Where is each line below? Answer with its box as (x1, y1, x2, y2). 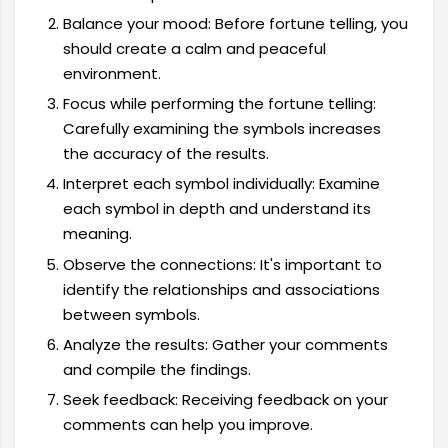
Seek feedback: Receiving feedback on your (62, 389, 388, 411)
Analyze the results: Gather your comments (62, 333, 388, 355)
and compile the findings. (62, 358, 251, 380)
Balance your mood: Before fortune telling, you (62, 12, 408, 34)
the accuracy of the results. (62, 143, 269, 165)
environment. (62, 62, 161, 84)
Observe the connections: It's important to (62, 253, 382, 275)
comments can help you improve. (62, 414, 313, 436)
